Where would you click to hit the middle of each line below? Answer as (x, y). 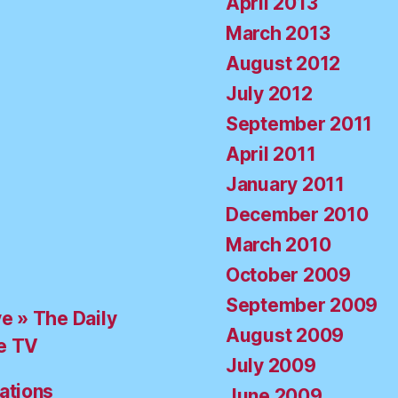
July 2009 (271, 366)
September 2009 (302, 306)
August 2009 (285, 336)
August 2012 (283, 64)
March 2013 (278, 34)
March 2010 (279, 245)
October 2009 (288, 275)
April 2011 (271, 155)
